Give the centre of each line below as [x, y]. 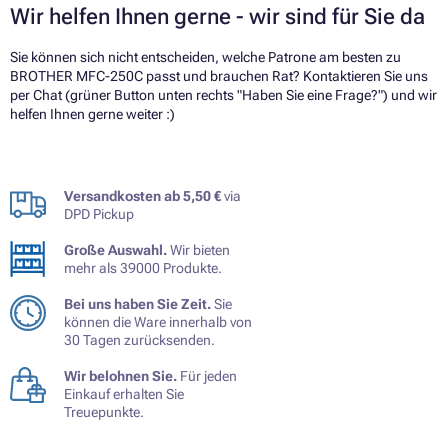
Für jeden [207, 375]
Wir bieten [198, 249]
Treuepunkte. [104, 411]
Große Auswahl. [115, 249]
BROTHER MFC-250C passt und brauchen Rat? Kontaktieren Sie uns [219, 75]
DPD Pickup [99, 213]
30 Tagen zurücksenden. [139, 339]
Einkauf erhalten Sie [124, 393]
